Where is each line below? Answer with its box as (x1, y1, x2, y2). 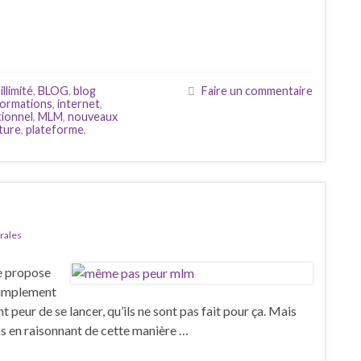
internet (57, 96, 100, 110)
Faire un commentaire (201, 83, 313, 98)
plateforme (26, 122, 84, 136)
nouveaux (68, 109, 118, 123)
